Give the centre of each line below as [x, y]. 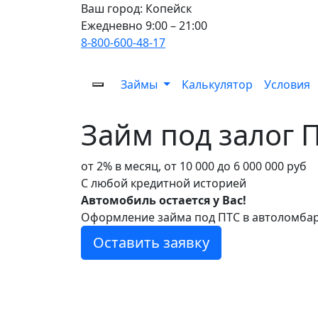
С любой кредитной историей [164, 183]
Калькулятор [217, 84]
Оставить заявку [151, 242]
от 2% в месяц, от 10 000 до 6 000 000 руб [194, 166]
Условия [287, 84]
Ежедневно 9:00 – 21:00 [144, 26]
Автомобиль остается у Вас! [164, 200]
